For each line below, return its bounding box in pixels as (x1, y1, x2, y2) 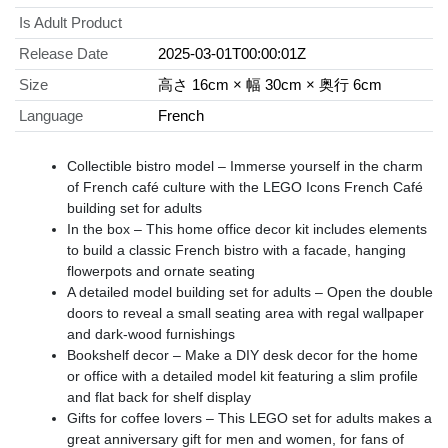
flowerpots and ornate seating (67, 263, 255, 280)
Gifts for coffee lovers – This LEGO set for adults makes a (67, 410, 432, 427)
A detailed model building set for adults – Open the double (67, 284, 433, 301)
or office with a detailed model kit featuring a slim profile (67, 368, 418, 385)
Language (19, 107, 83, 125)
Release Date (19, 45, 108, 63)
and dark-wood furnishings (67, 326, 235, 343)
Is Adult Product (19, 14, 122, 32)
